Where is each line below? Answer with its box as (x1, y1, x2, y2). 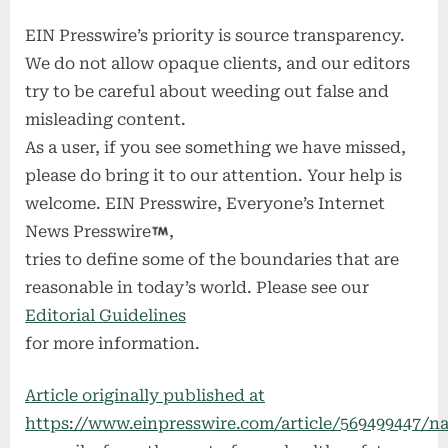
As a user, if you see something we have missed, (25, 138, 406, 158)
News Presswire (25, 222, 151, 242)
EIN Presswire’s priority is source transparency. (25, 26, 405, 46)
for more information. (25, 334, 200, 354)
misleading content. (25, 110, 186, 130)
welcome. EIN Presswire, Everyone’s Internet (25, 194, 385, 214)
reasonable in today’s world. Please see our (25, 278, 369, 298)
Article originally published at (25, 386, 265, 406)
